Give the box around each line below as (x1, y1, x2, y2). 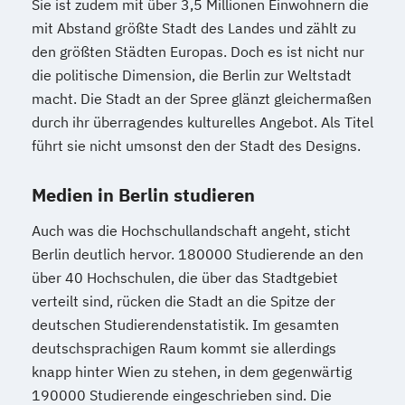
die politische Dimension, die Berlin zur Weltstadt (32, 65, 352, 84)
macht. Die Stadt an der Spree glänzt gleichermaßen (32, 89, 372, 108)
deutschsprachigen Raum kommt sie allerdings (32, 338, 336, 357)
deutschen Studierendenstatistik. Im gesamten (32, 315, 339, 334)
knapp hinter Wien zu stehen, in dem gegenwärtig (32, 362, 352, 381)
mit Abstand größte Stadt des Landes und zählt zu (32, 18, 356, 37)
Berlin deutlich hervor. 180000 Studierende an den (32, 244, 363, 263)
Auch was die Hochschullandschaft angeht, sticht (32, 221, 351, 240)
